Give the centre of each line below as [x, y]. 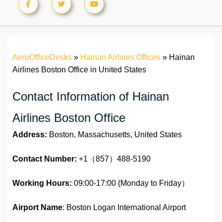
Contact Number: [45, 159]
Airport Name [37, 208]
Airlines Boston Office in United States [79, 70]
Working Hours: [42, 183]
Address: [30, 135]
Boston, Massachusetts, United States [114, 135]
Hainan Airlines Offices [120, 57]
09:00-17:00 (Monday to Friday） [131, 183]
